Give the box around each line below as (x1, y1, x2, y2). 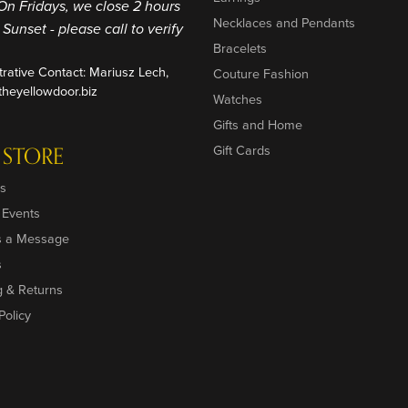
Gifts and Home (213, 115, 302, 135)
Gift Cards (213, 140, 270, 160)
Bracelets (213, 38, 267, 58)
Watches (213, 89, 262, 109)
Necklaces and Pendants (213, 13, 355, 33)
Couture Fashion (213, 64, 309, 84)
